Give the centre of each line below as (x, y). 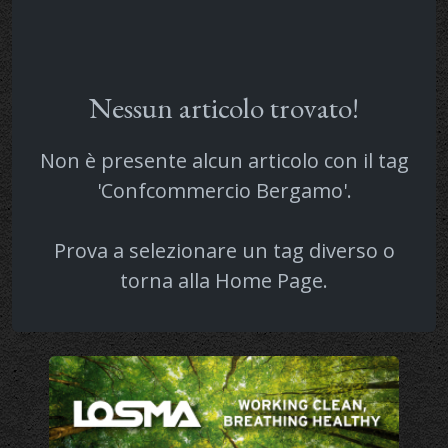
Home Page (269, 280)
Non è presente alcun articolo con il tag (224, 160)
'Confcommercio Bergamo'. (224, 190)
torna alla (167, 280)
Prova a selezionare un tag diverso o (224, 250)
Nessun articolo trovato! (224, 107)
